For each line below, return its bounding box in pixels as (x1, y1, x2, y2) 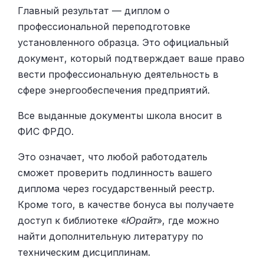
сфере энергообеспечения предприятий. (18, 84, 210, 97)
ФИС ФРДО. (18, 126, 74, 138)
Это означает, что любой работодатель (18, 151, 207, 163)
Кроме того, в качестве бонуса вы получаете (18, 199, 234, 211)
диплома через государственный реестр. (18, 183, 214, 195)
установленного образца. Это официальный (18, 37, 229, 49)
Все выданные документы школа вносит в (18, 110, 222, 122)
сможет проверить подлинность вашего (18, 167, 212, 179)
